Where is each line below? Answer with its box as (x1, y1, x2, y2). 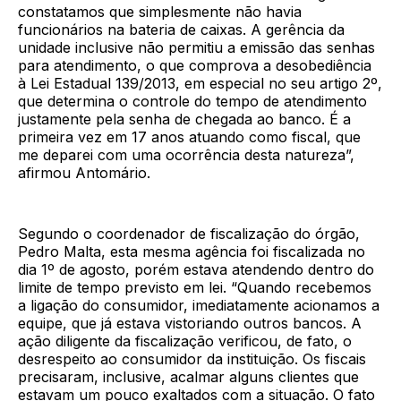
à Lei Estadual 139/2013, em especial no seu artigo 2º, (18, 74, 382, 93)
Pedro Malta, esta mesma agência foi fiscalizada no (18, 243, 365, 261)
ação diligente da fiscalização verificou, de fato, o (18, 332, 352, 351)
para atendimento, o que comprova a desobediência (18, 56, 371, 75)
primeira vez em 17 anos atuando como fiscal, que (18, 128, 361, 147)
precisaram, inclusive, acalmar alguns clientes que (18, 368, 359, 387)
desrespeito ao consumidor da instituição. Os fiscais (18, 350, 366, 369)
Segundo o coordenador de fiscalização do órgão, (18, 225, 360, 243)
